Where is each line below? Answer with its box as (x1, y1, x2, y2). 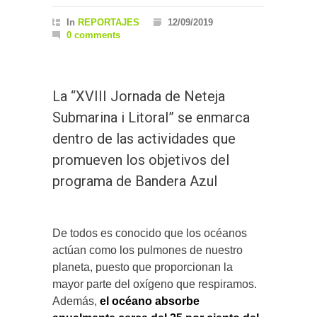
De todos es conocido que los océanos (52, 227, 247, 240)
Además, (52, 295, 100, 308)
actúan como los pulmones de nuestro (52, 244, 243, 257)
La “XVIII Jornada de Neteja (52, 88, 225, 105)
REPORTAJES (78, 17, 139, 28)
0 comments (67, 30, 120, 41)
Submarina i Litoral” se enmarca (52, 109, 250, 127)
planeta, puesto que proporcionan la (52, 261, 233, 274)
